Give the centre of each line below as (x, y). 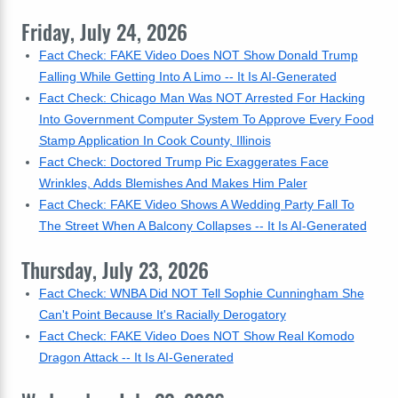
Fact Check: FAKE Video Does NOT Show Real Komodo (196, 336)
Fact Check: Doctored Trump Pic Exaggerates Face (183, 162)
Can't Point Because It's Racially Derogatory (162, 314)
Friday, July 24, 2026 (104, 32)
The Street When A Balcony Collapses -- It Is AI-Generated (203, 226)
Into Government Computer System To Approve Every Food (206, 119)
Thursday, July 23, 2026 (115, 270)
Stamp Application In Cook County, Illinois (155, 140)
